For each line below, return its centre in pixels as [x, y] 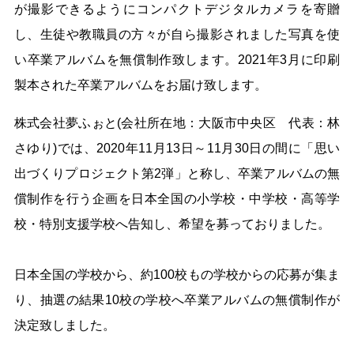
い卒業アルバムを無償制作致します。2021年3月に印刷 [177, 60]
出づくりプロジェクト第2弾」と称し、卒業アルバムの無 [177, 174]
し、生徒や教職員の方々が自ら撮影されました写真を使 [177, 35]
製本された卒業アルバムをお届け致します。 [140, 85]
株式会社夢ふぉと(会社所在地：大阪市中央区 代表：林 [177, 123]
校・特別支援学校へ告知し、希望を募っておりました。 [172, 224]
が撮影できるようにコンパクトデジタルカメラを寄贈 [177, 9]
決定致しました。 [64, 326]
